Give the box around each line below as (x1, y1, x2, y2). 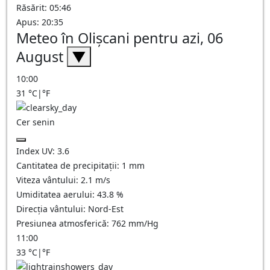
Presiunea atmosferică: (16, 218, 111, 229)
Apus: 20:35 (16, 16, 63, 28)
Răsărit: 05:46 (16, 2, 71, 13)
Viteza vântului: (16, 174, 81, 186)
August (16, 47, 67, 66)
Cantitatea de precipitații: (16, 160, 122, 171)
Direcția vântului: (16, 203, 88, 215)
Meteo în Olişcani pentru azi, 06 (16, 28, 223, 48)
